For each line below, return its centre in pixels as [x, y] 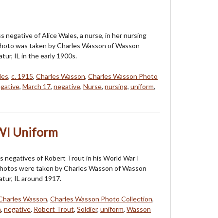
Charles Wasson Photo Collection [101, 199]
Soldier [87, 209]
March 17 [36, 87]
